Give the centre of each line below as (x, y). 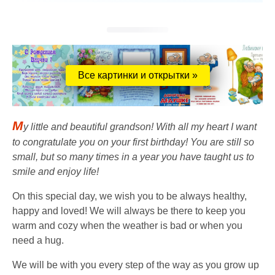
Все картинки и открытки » (137, 76)
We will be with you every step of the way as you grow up (136, 265)
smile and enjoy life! (56, 172)
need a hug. (38, 241)
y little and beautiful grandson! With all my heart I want (140, 127)
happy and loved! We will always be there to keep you (129, 211)
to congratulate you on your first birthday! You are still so (133, 142)
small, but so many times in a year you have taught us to (133, 157)
